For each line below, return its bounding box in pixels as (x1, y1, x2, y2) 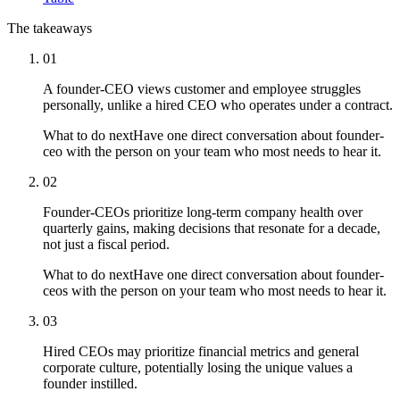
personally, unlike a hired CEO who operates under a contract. (43, 96, 393, 112)
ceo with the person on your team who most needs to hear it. (43, 143, 381, 159)
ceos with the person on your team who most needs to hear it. (43, 282, 387, 298)
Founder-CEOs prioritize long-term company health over (43, 204, 362, 220)
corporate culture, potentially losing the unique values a (43, 359, 353, 375)
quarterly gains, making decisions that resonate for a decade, (43, 220, 380, 236)
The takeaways (7, 20, 92, 36)
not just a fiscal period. (43, 236, 170, 252)
